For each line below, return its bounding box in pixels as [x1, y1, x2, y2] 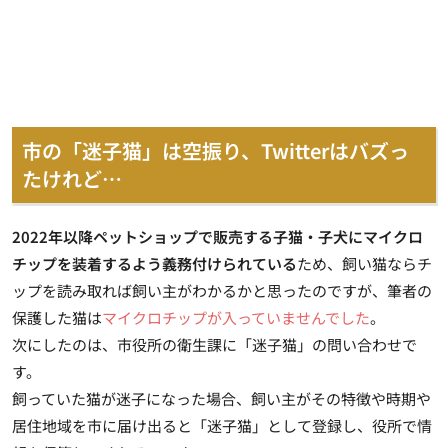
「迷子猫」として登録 [192, 414, 342, 436]
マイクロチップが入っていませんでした [102, 306, 370, 328]
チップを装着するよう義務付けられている [12, 252, 297, 274]
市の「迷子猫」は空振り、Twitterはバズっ [22, 135, 409, 165]
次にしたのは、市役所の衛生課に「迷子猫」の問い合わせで [12, 333, 417, 355]
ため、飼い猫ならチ [297, 252, 432, 274]
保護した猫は [12, 306, 102, 328]
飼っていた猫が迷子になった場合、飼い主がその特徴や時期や [12, 387, 431, 409]
